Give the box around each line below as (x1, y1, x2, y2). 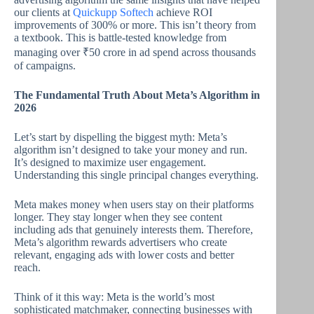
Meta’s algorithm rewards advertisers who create (14, 236, 227, 248)
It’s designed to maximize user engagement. (14, 156, 206, 168)
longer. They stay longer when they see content (14, 211, 222, 223)
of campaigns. (14, 60, 76, 71)
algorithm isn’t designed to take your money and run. (14, 144, 247, 156)
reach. (14, 261, 41, 273)
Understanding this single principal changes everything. (14, 169, 259, 181)
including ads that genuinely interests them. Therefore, (14, 224, 253, 235)
